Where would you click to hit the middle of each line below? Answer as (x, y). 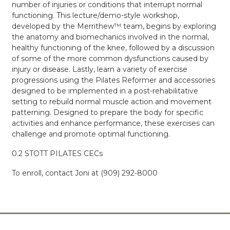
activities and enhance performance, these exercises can (113, 123)
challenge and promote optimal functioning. (91, 134)
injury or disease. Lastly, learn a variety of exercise (99, 69)
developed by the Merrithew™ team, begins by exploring (114, 26)
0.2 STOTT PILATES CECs (57, 153)
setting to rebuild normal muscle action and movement (111, 102)
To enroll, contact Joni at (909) (66, 173)
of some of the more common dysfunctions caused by (110, 59)
